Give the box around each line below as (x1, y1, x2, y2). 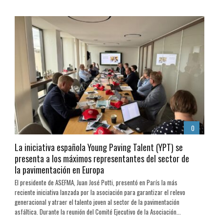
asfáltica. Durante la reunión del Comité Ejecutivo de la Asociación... (15, 207, 181, 217)
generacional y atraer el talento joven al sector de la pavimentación (15, 197, 179, 207)
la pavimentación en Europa (15, 163, 104, 176)
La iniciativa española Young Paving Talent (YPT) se (15, 141, 183, 154)
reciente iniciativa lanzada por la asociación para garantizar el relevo (15, 187, 185, 197)
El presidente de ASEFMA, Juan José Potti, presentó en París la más (15, 177, 177, 188)
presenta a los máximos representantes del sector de (15, 152, 189, 165)
